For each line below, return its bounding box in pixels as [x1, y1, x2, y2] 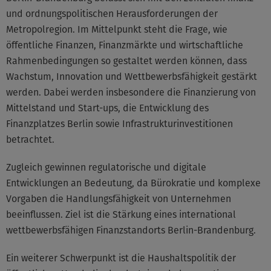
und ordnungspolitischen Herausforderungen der [6, 8, 218, 19]
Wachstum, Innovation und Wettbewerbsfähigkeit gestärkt [6, 71, 257, 82]
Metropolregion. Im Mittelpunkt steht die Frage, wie [6, 24, 227, 35]
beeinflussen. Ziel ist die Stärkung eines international [6, 209, 236, 220]
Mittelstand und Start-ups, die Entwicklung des [6, 102, 209, 114]
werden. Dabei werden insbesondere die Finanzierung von [6, 87, 256, 98]
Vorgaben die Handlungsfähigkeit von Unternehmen [6, 193, 231, 204]
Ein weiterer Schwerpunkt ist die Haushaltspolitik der [6, 252, 236, 264]
